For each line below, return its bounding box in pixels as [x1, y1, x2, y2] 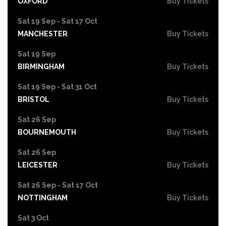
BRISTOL [18, 95, 49, 103]
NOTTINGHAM [18, 193, 68, 202]
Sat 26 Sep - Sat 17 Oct [18, 181, 98, 189]
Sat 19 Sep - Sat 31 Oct [18, 82, 97, 91]
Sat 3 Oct [18, 213, 49, 222]
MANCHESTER [18, 29, 68, 38]
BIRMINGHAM [18, 62, 65, 71]
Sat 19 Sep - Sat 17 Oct [18, 17, 97, 25]
